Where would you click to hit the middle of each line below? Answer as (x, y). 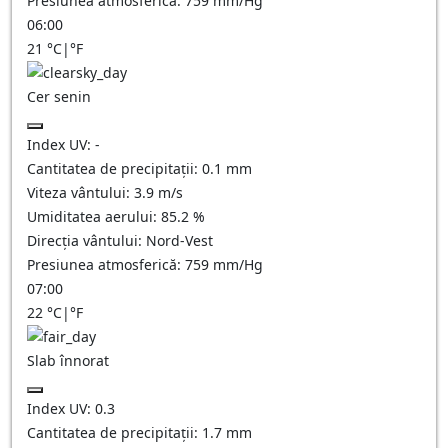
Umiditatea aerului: (94, 216)
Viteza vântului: (80, 192)
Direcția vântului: (86, 240)
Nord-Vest (179, 240)
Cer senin (59, 96)
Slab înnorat (68, 360)
